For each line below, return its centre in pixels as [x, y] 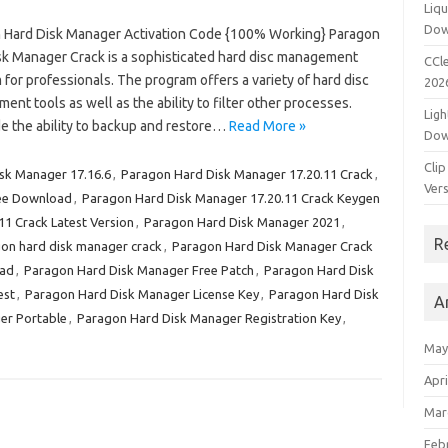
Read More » [267, 126]
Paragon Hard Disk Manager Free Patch [138, 270]
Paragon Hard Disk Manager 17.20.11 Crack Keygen [230, 198]
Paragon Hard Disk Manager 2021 [241, 222]
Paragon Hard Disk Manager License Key [141, 294]
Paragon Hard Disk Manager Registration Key [208, 318]
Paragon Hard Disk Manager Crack [272, 246]
